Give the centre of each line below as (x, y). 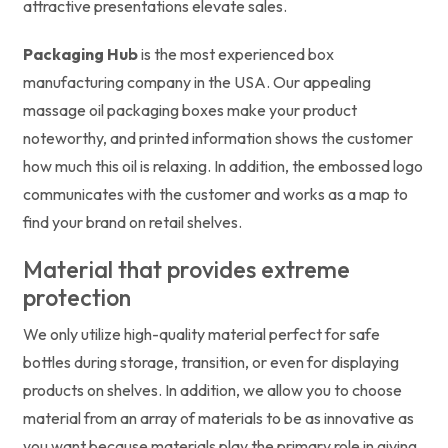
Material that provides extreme (186, 269)
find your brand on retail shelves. (132, 221)
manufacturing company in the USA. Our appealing (197, 81)
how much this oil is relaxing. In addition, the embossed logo (223, 165)
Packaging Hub (80, 53)
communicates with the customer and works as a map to (215, 193)
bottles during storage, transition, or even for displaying (211, 361)
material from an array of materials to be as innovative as (218, 417)
